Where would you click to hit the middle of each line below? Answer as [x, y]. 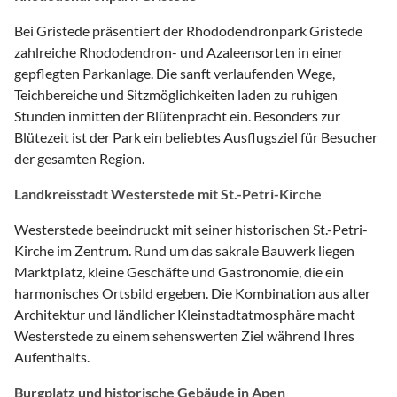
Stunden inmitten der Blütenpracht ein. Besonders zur [177, 115]
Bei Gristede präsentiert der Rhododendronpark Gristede [188, 30]
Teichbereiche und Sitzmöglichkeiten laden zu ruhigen [176, 94]
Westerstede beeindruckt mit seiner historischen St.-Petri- [191, 229]
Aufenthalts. [52, 356]
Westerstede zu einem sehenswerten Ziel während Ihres [184, 335]
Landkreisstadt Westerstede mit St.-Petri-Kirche [168, 193]
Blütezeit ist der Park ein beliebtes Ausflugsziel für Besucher [196, 136]
